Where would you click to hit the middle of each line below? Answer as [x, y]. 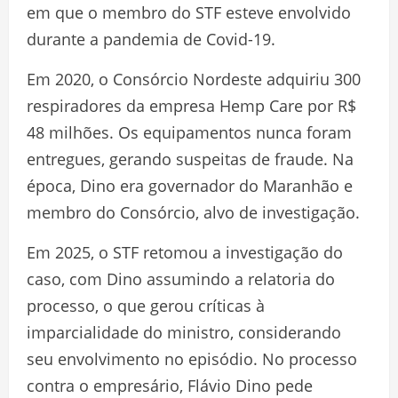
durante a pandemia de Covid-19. [151, 39]
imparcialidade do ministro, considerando [184, 332]
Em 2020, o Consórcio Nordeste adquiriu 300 [194, 79]
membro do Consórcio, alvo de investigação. [193, 212]
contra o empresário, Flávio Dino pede [170, 385]
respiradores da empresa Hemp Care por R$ [191, 105]
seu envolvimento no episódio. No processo [192, 358]
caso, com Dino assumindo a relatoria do [181, 279]
